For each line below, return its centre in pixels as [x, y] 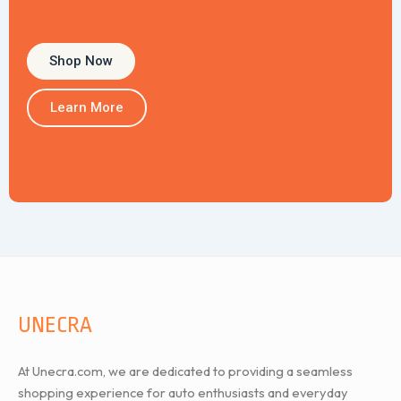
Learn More [87, 107]
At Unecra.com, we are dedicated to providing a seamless [185, 371]
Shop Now [81, 60]
